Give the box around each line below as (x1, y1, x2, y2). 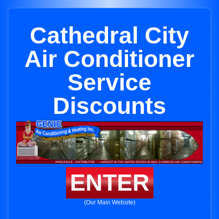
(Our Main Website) (84, 199, 135, 206)
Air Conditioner (24, 46, 195, 72)
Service (67, 69, 152, 95)
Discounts (53, 93, 166, 119)
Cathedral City (30, 22, 189, 48)
